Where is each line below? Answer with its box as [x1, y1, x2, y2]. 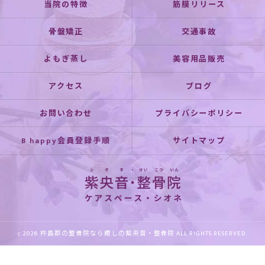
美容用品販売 [172, 53, 226, 66]
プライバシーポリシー [154, 107, 244, 120]
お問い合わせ [39, 107, 93, 120]
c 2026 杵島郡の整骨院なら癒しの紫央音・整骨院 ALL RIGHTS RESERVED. [18, 228, 247, 239]
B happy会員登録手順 [21, 134, 111, 147]
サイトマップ [172, 134, 226, 147]
